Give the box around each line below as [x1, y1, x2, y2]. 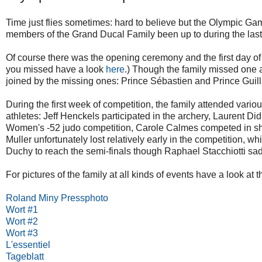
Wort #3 [6, 228, 38, 239]
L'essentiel [6, 240, 50, 250]
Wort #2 [6, 216, 38, 227]
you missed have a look [6, 64, 106, 75]
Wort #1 [6, 205, 40, 215]
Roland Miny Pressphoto [6, 193, 108, 204]
